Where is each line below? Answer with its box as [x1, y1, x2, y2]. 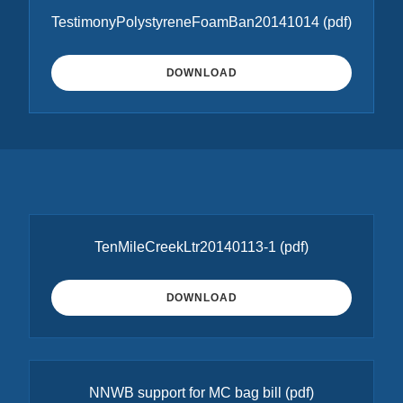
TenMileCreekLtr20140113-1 [94, 239, 276, 255]
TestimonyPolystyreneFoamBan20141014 [51, 14, 319, 30]
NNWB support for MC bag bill [89, 385, 282, 400]
